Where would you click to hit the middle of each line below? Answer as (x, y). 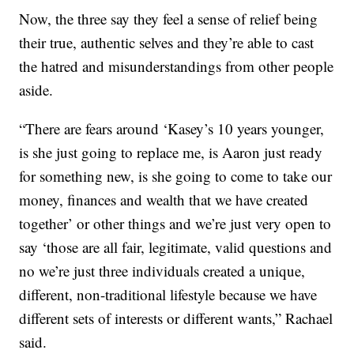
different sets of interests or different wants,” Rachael (176, 318)
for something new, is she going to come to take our (176, 175)
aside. (36, 89)
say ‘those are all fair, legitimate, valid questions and (176, 247)
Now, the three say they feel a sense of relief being (169, 18)
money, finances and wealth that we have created (164, 199)
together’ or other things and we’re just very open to (175, 223)
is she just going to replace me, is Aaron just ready (171, 152)
